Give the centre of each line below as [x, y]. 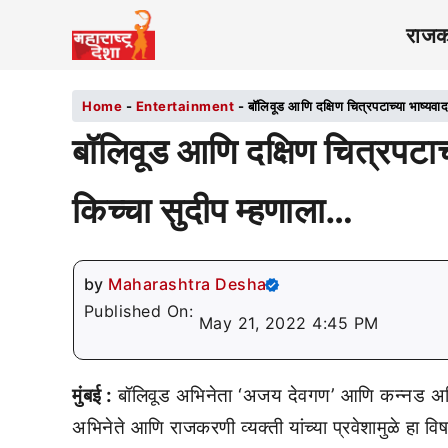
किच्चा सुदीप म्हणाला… [213, 210]
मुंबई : [92, 395]
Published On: [141, 311]
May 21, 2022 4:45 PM [288, 323]
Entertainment [184, 106]
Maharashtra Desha [187, 284]
